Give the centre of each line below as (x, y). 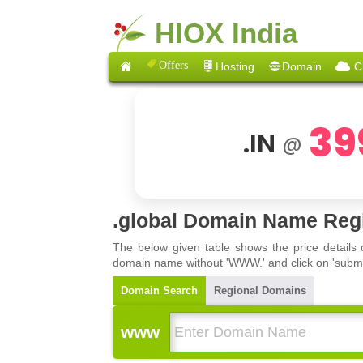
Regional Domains (261, 291)
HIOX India (226, 32)
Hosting (235, 66)
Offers (174, 64)
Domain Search (160, 291)
